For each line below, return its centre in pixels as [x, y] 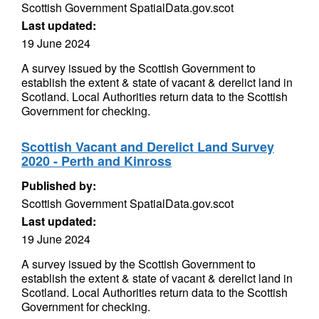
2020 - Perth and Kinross [96, 161]
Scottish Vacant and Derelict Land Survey [148, 147]
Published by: [59, 185]
